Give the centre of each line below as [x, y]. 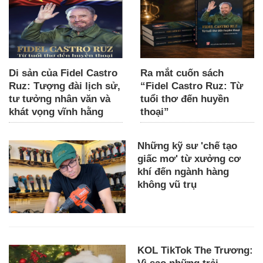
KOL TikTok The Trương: [195, 251]
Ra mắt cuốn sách [182, 73]
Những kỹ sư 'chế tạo [187, 146]
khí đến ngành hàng [183, 172]
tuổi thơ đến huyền [185, 99]
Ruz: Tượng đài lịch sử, [65, 86]
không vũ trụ [167, 185]
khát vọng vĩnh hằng [56, 112]
